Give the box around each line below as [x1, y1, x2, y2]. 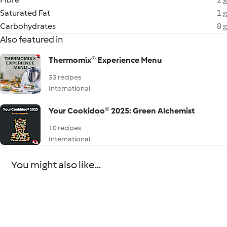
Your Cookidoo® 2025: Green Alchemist [49, 106, 195, 116]
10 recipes [49, 124, 81, 132]
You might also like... [11, 159, 101, 171]
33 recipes [49, 73, 81, 82]
